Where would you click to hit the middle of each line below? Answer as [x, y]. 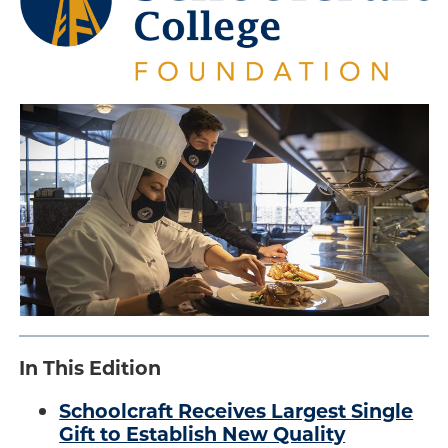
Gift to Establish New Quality [202, 432]
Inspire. [67, 133]
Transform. [83, 110]
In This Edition [90, 367]
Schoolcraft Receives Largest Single [236, 409]
